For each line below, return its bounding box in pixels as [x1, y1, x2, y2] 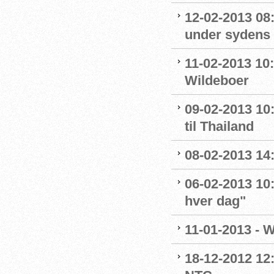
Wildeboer [185, 73, 249, 88]
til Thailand [185, 119, 254, 134]
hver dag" [185, 193, 246, 209]
